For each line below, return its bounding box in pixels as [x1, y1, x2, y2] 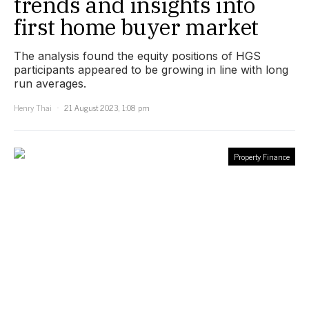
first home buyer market [14, 12, 259, 41]
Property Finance [234, 149, 290, 163]
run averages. [14, 76, 86, 90]
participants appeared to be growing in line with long [14, 62, 288, 77]
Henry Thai [14, 100, 52, 114]
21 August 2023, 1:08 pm [64, 100, 150, 114]
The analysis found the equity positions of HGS [14, 48, 261, 63]
